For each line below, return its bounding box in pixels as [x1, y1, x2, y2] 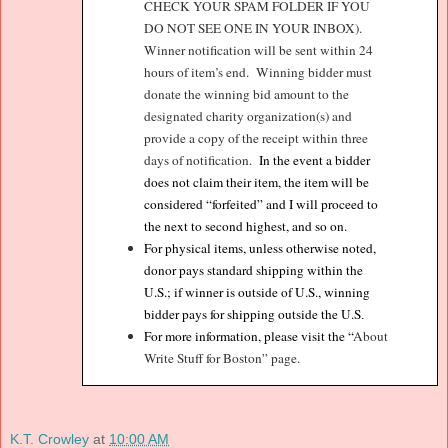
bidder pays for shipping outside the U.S [144, 305, 362, 324]
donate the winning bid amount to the [144, 85, 350, 104]
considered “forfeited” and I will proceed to [144, 195, 379, 214]
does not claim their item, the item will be [144, 173, 370, 192]
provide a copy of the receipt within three [144, 129, 369, 148]
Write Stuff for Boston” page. [144, 349, 301, 368]
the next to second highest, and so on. [144, 217, 348, 236]
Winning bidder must [256, 63, 373, 82]
